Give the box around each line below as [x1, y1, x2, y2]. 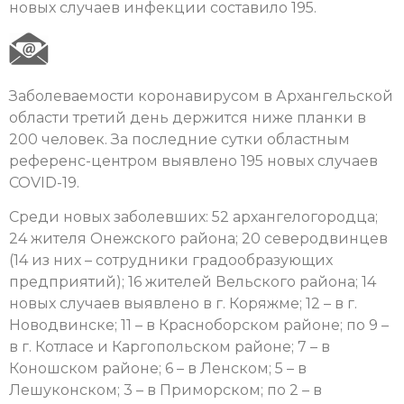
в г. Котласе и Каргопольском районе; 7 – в [9, 337, 330, 355]
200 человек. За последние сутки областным [9, 130, 350, 148]
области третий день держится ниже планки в [9, 108, 366, 126]
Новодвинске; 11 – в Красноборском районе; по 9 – [9, 316, 389, 334]
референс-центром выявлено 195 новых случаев [9, 151, 378, 170]
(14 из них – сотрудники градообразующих [9, 251, 333, 269]
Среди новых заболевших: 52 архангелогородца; [9, 207, 378, 225]
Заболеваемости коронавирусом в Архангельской [9, 87, 393, 105]
